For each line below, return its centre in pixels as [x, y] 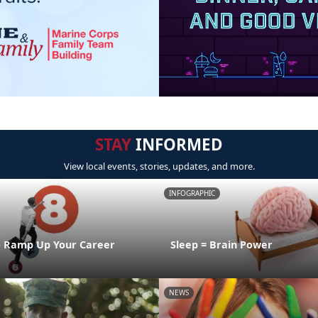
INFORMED [177, 145]
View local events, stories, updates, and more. [159, 166]
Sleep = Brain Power [221, 244]
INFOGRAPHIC [192, 193]
